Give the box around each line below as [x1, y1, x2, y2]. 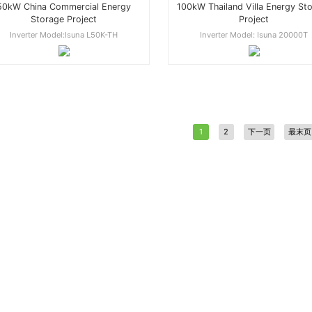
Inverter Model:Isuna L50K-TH [10, 30, 118, 40]
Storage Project [31, 13, 97, 24]
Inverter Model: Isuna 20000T [200, 30, 309, 40]
